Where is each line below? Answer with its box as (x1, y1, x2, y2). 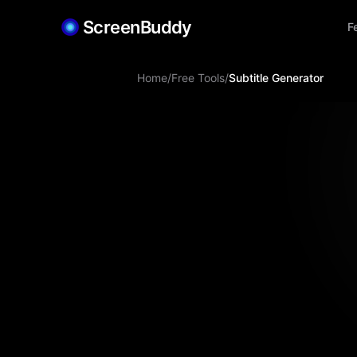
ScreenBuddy (83, 16, 192, 37)
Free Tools (171, 71, 225, 84)
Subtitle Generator (229, 71, 324, 84)
